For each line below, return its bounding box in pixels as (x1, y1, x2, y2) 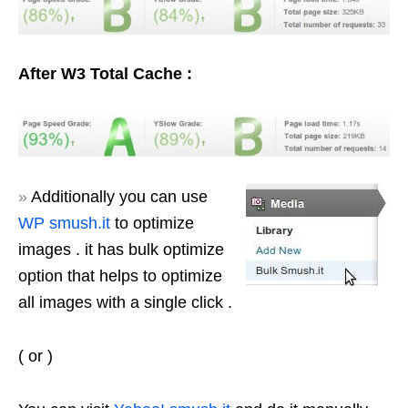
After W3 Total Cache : (18, 64, 192, 83)
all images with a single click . (18, 293, 232, 312)
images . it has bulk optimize (18, 240, 224, 260)
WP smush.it (18, 214, 110, 233)
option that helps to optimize (18, 267, 222, 286)
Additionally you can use (27, 188, 208, 207)
